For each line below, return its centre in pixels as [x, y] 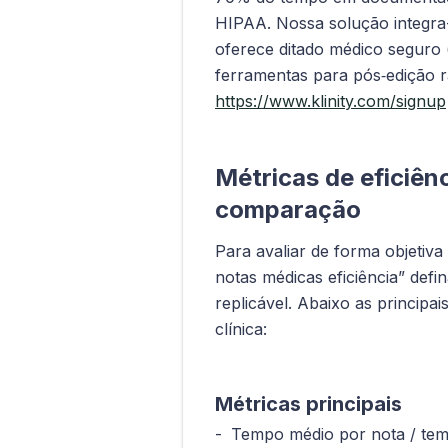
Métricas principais [308, 403]
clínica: [241, 328]
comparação [288, 209]
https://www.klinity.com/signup [330, 100]
